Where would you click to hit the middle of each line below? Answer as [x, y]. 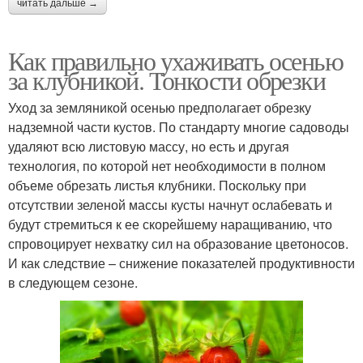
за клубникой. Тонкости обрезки [167, 79]
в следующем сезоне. [73, 282]
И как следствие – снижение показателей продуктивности [181, 263]
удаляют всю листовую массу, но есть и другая [149, 146]
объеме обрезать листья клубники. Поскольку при [157, 185]
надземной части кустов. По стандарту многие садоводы [179, 126]
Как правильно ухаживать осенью [175, 60]
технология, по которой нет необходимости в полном [167, 165]
